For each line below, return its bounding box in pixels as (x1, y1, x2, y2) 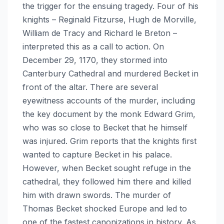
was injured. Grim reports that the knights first (22, 135, 196, 146)
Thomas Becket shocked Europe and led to (22, 203, 187, 213)
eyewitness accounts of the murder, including (22, 95, 195, 105)
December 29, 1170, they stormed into (22, 54, 167, 65)
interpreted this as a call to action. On (22, 41, 164, 51)
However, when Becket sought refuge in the (22, 162, 191, 173)
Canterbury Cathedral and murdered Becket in (22, 68, 198, 78)
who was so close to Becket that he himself (22, 122, 187, 132)
